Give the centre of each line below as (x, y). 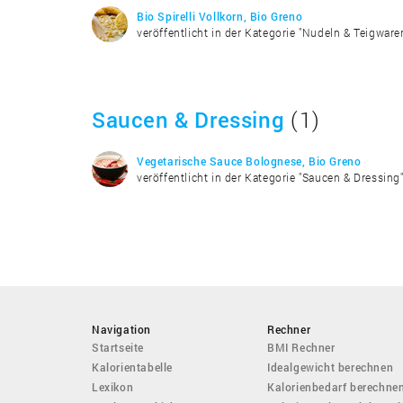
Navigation (121, 329)
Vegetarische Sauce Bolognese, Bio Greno (249, 161)
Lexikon (113, 386)
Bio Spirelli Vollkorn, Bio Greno (220, 16)
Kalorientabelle (132, 367)
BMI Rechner (301, 347)
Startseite (118, 347)
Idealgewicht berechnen (331, 367)
